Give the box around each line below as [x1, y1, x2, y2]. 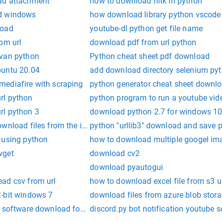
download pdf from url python [90, 38, 197, 48]
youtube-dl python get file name [90, 24, 203, 34]
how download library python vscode [90, 10, 221, 20]
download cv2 [90, 149, 140, 159]
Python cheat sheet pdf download [90, 52, 210, 61]
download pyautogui [90, 163, 164, 172]
